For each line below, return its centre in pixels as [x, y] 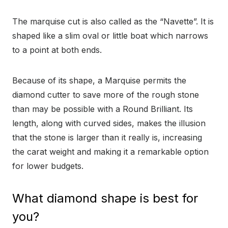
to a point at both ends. [57, 50]
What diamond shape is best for [105, 198]
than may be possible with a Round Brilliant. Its [103, 109]
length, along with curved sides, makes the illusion [109, 123]
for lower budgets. [48, 166]
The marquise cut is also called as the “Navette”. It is [113, 22]
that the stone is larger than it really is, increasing [107, 138]
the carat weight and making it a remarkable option [110, 152]
